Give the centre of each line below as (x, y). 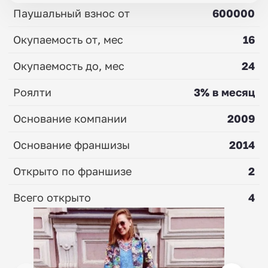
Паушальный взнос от (71, 13)
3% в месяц (224, 92)
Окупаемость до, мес (69, 66)
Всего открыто (52, 197)
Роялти (32, 92)
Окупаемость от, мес (68, 39)
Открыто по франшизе (72, 171)
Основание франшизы (71, 144)
